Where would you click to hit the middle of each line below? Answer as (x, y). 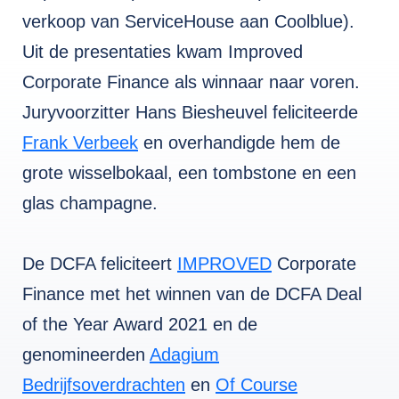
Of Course (256, 385)
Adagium (184, 355)
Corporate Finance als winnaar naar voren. (191, 82)
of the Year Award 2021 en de (140, 325)
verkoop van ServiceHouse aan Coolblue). (188, 22)
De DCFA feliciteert (100, 264)
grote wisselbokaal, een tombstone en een (189, 173)
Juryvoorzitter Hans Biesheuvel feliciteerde (190, 113)
